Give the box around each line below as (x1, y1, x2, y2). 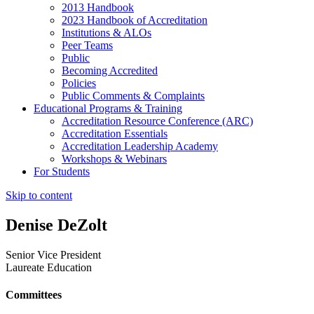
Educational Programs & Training (34, 102, 182, 114)
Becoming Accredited (62, 64, 158, 76)
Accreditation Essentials (62, 127, 168, 139)
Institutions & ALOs (62, 26, 151, 39)
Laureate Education (6, 261, 92, 273)
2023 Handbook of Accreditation (62, 13, 207, 26)
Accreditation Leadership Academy (62, 139, 218, 152)
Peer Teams (62, 39, 113, 51)
